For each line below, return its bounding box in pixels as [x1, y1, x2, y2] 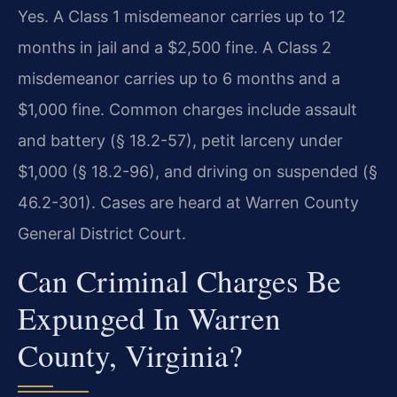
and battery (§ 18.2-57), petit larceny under [18, 131, 343, 151]
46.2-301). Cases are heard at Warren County [18, 193, 359, 213]
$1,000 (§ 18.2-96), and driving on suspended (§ [18, 162, 378, 182]
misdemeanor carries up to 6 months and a [18, 69, 340, 89]
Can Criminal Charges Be [18, 259, 341, 301]
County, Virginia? [18, 333, 243, 376]
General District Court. [18, 224, 186, 244]
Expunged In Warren [18, 296, 281, 339]
